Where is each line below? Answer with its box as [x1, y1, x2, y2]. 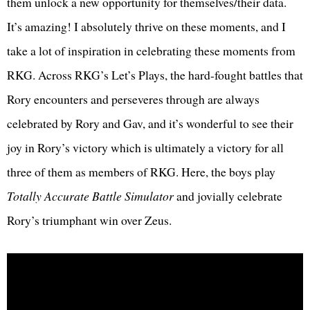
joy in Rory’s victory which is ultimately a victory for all [7, 139, 284, 156]
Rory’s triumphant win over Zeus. [7, 212, 172, 229]
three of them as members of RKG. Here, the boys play [7, 163, 275, 181]
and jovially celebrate [174, 188, 282, 205]
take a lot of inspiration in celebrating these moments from [7, 42, 295, 60]
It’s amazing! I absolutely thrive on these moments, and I [7, 18, 286, 35]
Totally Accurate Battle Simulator [7, 188, 174, 205]
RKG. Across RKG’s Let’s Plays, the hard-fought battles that [7, 66, 303, 84]
